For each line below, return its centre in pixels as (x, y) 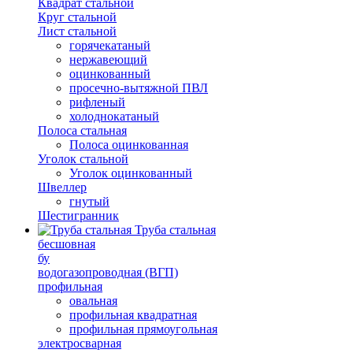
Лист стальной (77, 31)
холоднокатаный (114, 116)
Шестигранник (78, 216)
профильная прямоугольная (143, 329)
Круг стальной (77, 17)
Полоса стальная (82, 130)
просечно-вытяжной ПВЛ (139, 88)
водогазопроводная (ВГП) (108, 272)
